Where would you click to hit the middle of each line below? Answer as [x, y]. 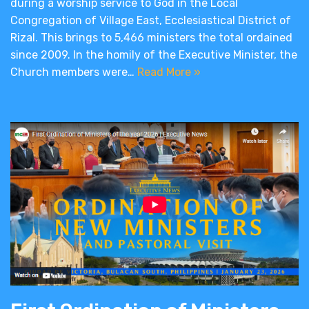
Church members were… [74, 72]
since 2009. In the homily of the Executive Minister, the [154, 54]
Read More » [169, 72]
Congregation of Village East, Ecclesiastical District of [151, 20]
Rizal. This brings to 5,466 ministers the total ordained [151, 37]
